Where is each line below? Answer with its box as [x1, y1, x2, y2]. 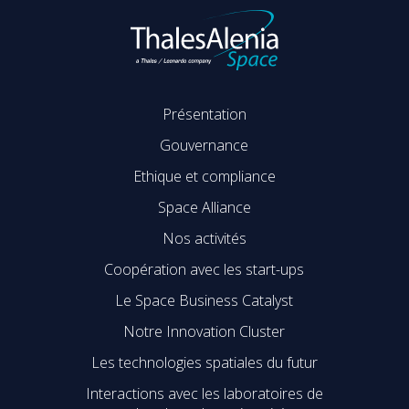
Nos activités [162, 228, 246, 249]
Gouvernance [160, 135, 249, 156]
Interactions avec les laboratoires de [85, 383, 323, 404]
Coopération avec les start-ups [104, 259, 305, 280]
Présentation [162, 104, 246, 125]
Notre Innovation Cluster [123, 321, 286, 342]
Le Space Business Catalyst [115, 290, 294, 311]
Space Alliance [157, 197, 251, 218]
